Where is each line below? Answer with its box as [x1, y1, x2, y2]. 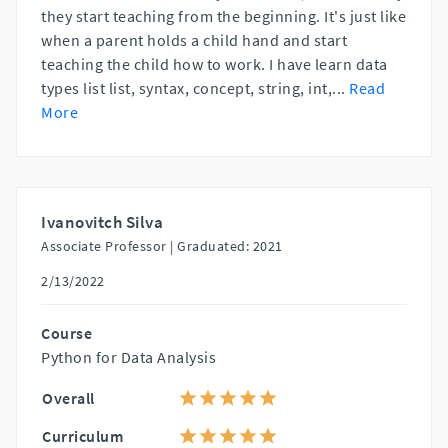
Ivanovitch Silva [41, 210, 163, 233]
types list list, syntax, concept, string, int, [41, 77, 332, 98]
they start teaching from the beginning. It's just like [41, 5, 406, 26]
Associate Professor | [41, 236, 174, 255]
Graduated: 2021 [177, 236, 283, 255]
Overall [42, 387, 95, 408]
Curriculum [42, 425, 123, 446]
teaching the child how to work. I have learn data [41, 53, 388, 74]
